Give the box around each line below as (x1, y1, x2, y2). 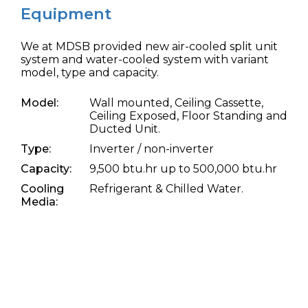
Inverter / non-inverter (89, 142, 214, 155)
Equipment (21, 4, 111, 23)
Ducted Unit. (89, 122, 160, 135)
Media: (21, 195, 58, 208)
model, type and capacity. (21, 66, 159, 79)
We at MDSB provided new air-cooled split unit (21, 40, 278, 53)
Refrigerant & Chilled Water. (89, 182, 243, 195)
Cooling (21, 182, 64, 195)
